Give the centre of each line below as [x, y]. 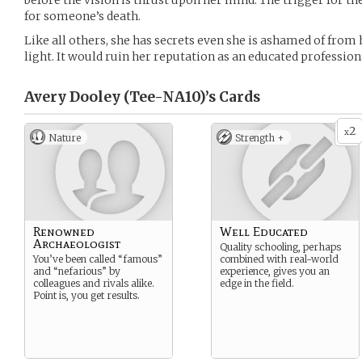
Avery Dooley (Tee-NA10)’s [120, 97]
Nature [65, 138]
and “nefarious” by [77, 271]
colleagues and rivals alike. [94, 283]
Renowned [64, 232]
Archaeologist [77, 244]
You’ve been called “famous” [98, 259]
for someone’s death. [82, 16]
